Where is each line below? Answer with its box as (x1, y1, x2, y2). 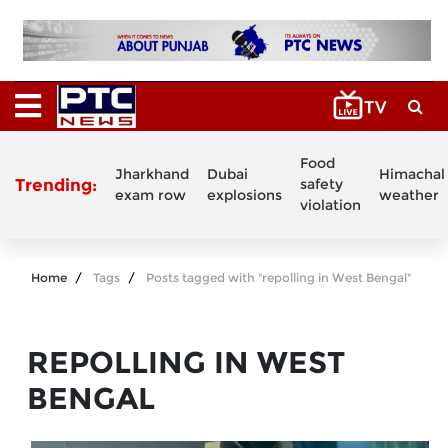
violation (300, 196, 361, 215)
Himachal (379, 164, 445, 183)
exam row (115, 185, 186, 204)
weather (379, 185, 439, 204)
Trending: (15, 174, 97, 195)
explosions (207, 185, 282, 204)
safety (300, 175, 343, 194)
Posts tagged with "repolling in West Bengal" (146, 269, 411, 285)
